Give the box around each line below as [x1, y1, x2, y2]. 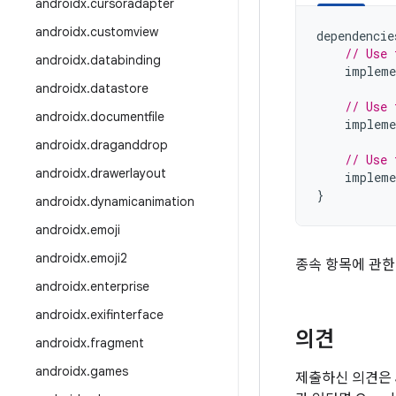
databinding [90, 52, 161, 68]
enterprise [90, 278, 149, 294]
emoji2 [90, 250, 127, 266]
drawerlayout [90, 165, 166, 181]
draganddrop [90, 137, 168, 153]
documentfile [90, 109, 164, 125]
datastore [90, 80, 148, 96]
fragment [90, 335, 144, 351]
